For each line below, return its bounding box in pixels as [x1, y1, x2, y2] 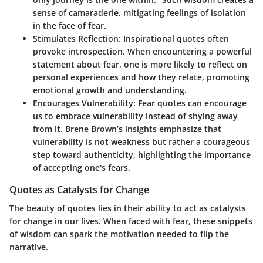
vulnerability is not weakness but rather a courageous [33, 136, 250, 147]
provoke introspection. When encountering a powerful [33, 45, 252, 57]
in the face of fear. [33, 19, 106, 31]
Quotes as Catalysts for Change [9, 183, 149, 196]
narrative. [9, 241, 48, 252]
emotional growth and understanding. [33, 84, 187, 96]
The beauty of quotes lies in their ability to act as [9, 202, 210, 214]
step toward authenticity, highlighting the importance [33, 149, 251, 160]
